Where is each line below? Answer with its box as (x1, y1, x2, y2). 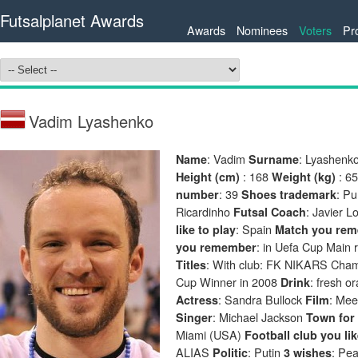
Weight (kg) (272, 169, 339, 185)
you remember (176, 239, 257, 255)
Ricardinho (176, 203, 233, 220)
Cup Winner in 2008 (176, 273, 280, 290)
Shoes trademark (241, 186, 336, 202)
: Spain (236, 221, 275, 237)
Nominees (237, 22, 288, 38)
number (176, 186, 219, 202)
